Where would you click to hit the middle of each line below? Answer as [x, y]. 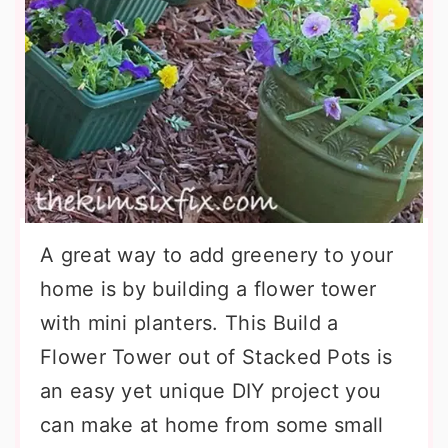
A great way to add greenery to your [217, 255]
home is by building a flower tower [208, 289]
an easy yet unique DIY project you [211, 391]
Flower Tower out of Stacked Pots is [216, 357]
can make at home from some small [212, 425]
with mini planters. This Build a [189, 323]
